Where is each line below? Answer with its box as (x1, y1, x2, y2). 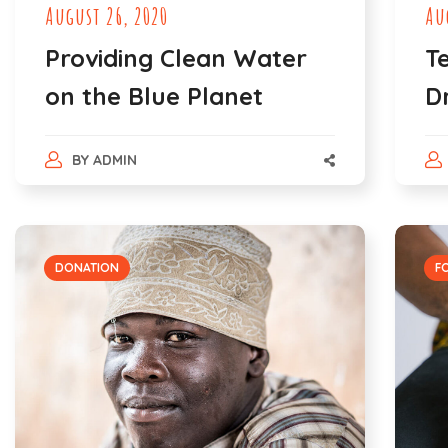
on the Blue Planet (45, 81, 263, 112)
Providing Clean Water (45, 43, 307, 74)
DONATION (55, 260, 119, 276)
